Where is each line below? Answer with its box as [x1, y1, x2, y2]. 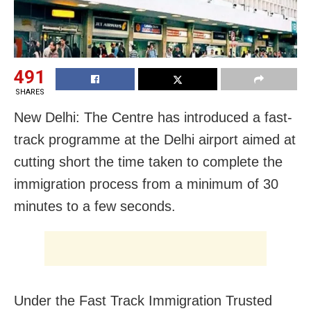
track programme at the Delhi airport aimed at [14, 132, 296, 148]
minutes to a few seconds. [14, 199, 176, 215]
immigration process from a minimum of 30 [14, 176, 278, 192]
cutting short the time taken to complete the [14, 154, 283, 170]
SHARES [15, 87, 44, 97]
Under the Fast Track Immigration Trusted [14, 293, 272, 309]
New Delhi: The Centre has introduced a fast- [14, 110, 292, 126]
